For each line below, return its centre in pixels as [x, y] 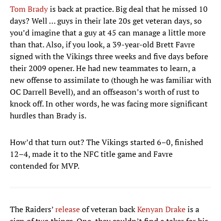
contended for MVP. [45, 166]
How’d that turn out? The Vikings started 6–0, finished [107, 142]
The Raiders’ [33, 209]
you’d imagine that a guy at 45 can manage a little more [108, 33]
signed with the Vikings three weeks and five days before [109, 56]
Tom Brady [29, 9]
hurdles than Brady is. [48, 116]
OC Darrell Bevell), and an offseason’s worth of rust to [105, 92]
